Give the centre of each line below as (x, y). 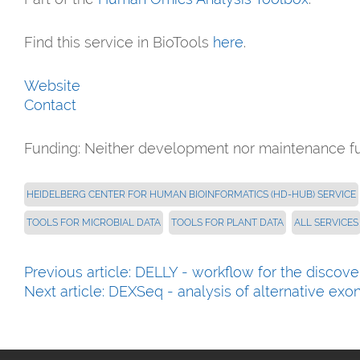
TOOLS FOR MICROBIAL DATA (94, 223)
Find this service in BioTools (119, 42)
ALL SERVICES (326, 223)
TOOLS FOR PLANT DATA (227, 223)
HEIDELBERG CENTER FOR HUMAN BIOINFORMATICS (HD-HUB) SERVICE (191, 194)
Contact (50, 105)
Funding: (54, 148)
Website (52, 86)
